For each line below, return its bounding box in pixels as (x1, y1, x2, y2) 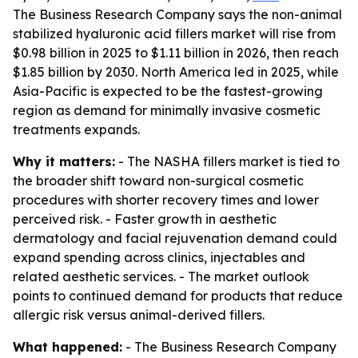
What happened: (13, 339, 122, 355)
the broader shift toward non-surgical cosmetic (13, 173, 304, 189)
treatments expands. (13, 121, 140, 137)
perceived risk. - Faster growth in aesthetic (13, 211, 276, 227)
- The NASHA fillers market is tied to (115, 153, 340, 169)
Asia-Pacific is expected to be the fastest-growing (13, 83, 323, 99)
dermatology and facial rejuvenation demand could (13, 230, 337, 246)
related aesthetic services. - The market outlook (13, 268, 309, 284)
